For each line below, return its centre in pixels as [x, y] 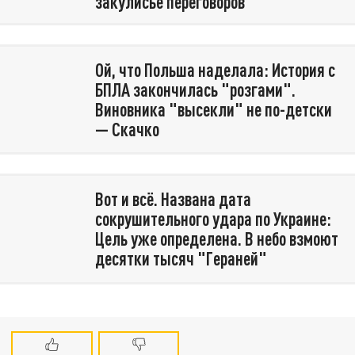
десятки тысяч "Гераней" [181, 259]
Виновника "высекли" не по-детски [213, 109]
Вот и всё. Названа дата [173, 199]
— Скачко [127, 129]
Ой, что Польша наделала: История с [215, 69]
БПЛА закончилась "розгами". [195, 89]
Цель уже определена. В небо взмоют [216, 239]
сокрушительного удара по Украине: [213, 219]
